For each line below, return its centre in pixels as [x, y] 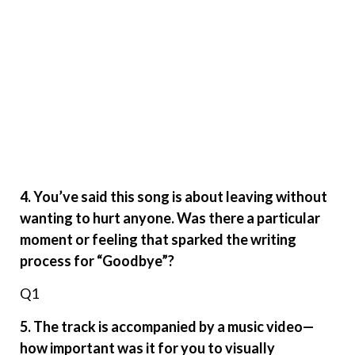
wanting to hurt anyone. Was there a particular [170, 218]
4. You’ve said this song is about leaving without [174, 196]
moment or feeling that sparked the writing [158, 239]
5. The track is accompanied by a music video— [167, 326]
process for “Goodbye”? [97, 260]
